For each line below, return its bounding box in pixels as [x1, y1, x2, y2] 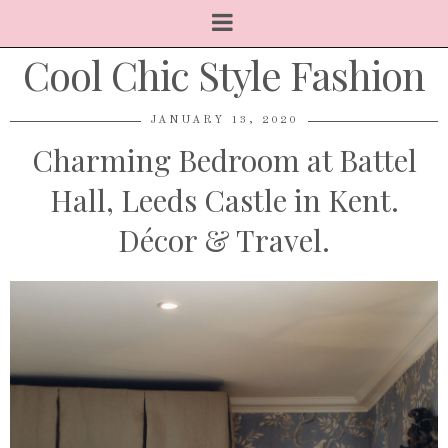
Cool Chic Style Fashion [23, 48, 425, 101]
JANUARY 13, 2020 [150, 115, 298, 126]
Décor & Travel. [118, 220, 330, 260]
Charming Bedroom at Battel [31, 140, 417, 180]
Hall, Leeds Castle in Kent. [49, 180, 399, 220]
